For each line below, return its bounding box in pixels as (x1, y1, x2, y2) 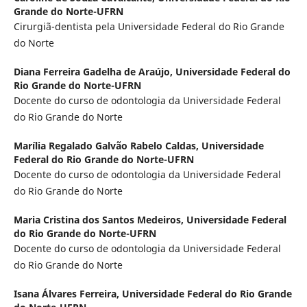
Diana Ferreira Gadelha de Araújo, (13, 65, 175, 79)
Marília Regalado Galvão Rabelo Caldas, (13, 139, 201, 153)
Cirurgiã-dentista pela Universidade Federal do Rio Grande (13, 20, 284, 34)
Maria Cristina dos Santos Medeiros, (13, 213, 186, 227)
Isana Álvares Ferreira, (13, 287, 122, 301)
